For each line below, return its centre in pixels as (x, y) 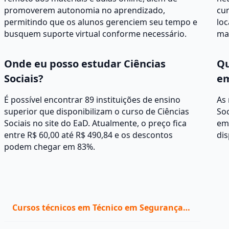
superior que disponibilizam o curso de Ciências (97, 111)
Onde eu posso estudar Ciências (85, 64)
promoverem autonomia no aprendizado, (85, 10)
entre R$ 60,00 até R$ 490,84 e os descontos (88, 135)
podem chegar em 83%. (50, 147)
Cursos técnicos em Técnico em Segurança (98, 208)
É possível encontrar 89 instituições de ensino (92, 100)
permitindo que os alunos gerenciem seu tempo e (101, 22)
